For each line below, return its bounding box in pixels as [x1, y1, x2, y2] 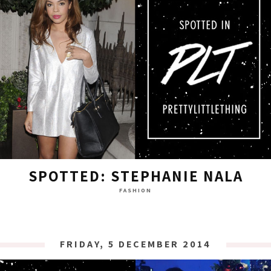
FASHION [119, 186, 152, 194]
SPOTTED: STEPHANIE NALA [28, 166, 243, 186]
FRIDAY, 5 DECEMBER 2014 [60, 238, 211, 250]
